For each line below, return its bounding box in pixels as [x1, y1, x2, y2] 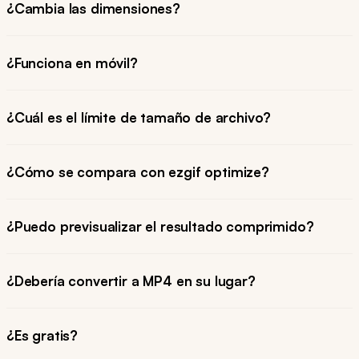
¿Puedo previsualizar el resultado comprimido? [6, 218, 314, 236]
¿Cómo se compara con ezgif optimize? [6, 163, 269, 181]
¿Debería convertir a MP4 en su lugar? [6, 272, 256, 290]
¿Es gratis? [6, 327, 79, 345]
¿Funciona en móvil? [6, 54, 138, 72]
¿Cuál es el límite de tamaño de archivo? [6, 109, 272, 127]
